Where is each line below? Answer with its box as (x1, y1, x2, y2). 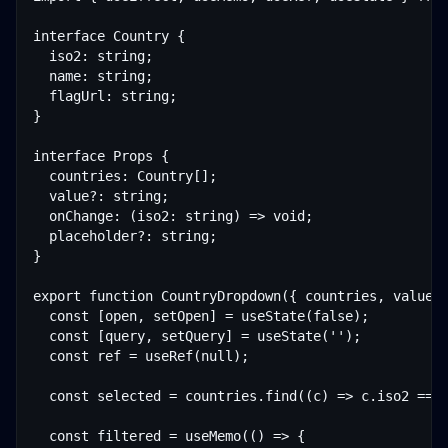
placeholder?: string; (33, 228, 217, 244)
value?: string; (33, 188, 169, 204)
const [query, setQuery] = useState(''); (33, 328, 361, 344)
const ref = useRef (33, 348, 193, 364)
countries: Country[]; (33, 168, 217, 184)
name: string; (33, 68, 153, 84)
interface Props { (33, 148, 169, 164)
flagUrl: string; (33, 88, 177, 104)
